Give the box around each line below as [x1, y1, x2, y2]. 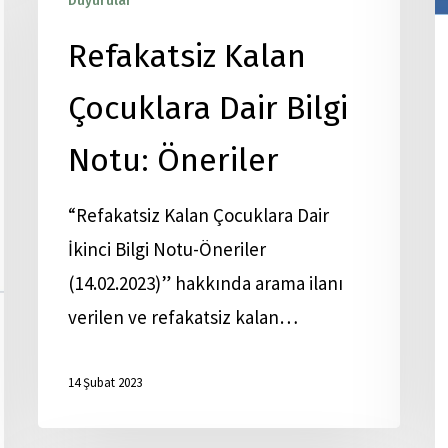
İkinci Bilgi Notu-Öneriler [68, 237, 266, 261]
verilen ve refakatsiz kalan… [68, 305, 298, 329]
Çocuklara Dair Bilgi [68, 89, 348, 127]
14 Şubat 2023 [68, 374, 142, 392]
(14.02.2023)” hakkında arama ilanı [68, 271, 343, 295]
